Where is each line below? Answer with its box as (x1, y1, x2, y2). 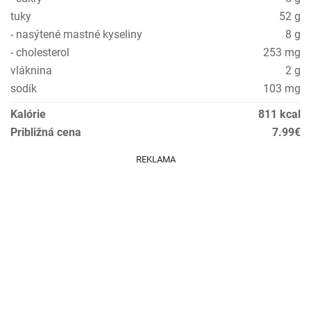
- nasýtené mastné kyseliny (10, 28, 142, 41)
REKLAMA (135, 154, 176, 165)
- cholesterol (10, 46, 69, 59)
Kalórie (10, 108, 46, 121)
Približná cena (10, 126, 81, 139)
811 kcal (258, 108, 301, 121)
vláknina (10, 64, 52, 77)
